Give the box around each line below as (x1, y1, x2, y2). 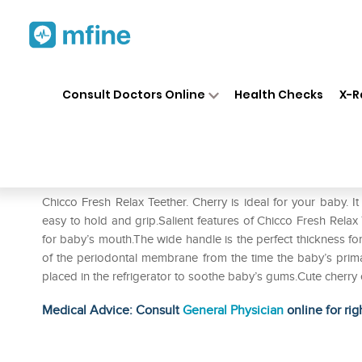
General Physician (183, 302, 284, 318)
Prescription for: (42, 170, 134, 186)
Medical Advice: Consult (42, 302, 183, 318)
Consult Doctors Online (61, 86, 205, 103)
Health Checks (234, 86, 324, 103)
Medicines (162, 72, 213, 86)
